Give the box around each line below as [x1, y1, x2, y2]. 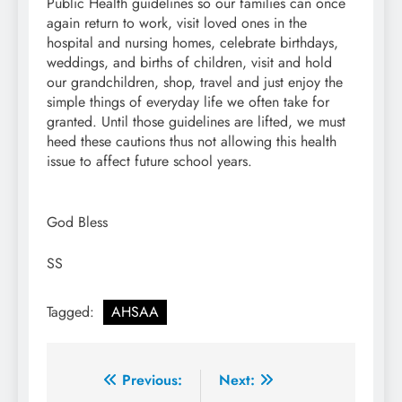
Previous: [122, 369, 182, 390]
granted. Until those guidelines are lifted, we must [47, 110, 345, 132]
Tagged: [47, 301, 99, 322]
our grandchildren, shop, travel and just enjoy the [47, 71, 343, 92]
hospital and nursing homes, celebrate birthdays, [47, 31, 338, 53]
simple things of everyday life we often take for [47, 91, 329, 112]
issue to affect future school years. [47, 150, 252, 171]
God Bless [47, 211, 108, 232]
